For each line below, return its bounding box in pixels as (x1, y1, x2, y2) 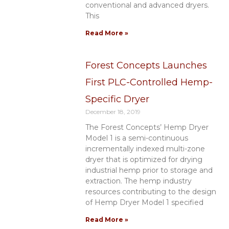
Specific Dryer (85, 94, 149, 105)
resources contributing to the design (85, 187, 216, 197)
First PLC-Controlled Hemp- (85, 77, 213, 88)
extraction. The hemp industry (85, 176, 192, 186)
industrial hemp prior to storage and (85, 166, 213, 175)
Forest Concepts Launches (85, 60, 207, 72)
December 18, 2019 (85, 108, 141, 116)
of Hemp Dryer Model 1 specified (85, 198, 203, 208)
